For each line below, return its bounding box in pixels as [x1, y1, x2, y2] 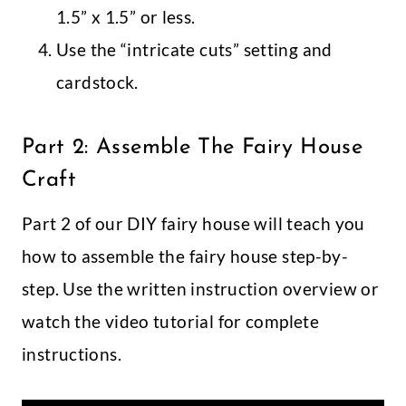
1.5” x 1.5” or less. [56, 6, 196, 28]
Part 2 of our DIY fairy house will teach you [22, 213, 365, 235]
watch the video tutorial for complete [22, 311, 320, 333]
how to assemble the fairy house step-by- [22, 246, 349, 267]
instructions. [22, 343, 126, 365]
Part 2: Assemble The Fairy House [22, 137, 363, 159]
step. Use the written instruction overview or [22, 278, 380, 300]
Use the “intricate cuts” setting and [56, 39, 333, 61]
